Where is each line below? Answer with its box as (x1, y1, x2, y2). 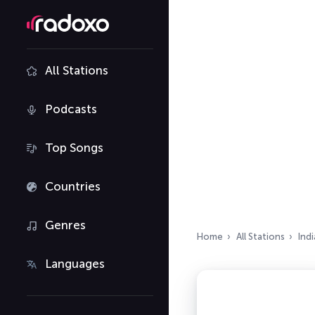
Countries (45, 179, 101, 193)
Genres (45, 218, 86, 232)
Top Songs (45, 141, 103, 155)
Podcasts (45, 102, 97, 116)
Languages (45, 257, 105, 271)
